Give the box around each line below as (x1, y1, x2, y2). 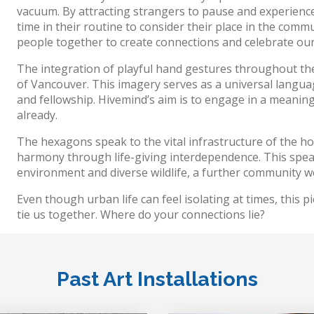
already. (16, 107, 57, 123)
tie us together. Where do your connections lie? (16, 206, 265, 222)
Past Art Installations (56, 266, 258, 291)
